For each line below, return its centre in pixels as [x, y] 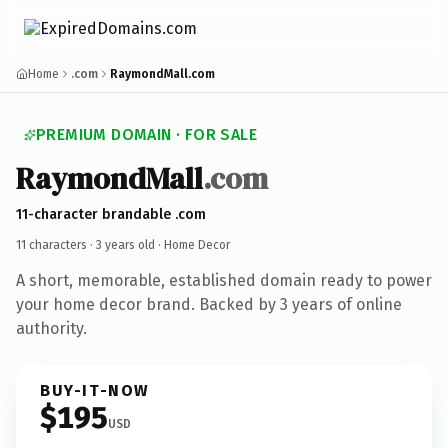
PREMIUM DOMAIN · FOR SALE [146, 134]
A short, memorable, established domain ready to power [224, 280]
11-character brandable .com [111, 214]
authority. [51, 328]
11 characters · [56, 244]
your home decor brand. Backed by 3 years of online [209, 304]
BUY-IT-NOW [95, 390]
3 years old [125, 244]
